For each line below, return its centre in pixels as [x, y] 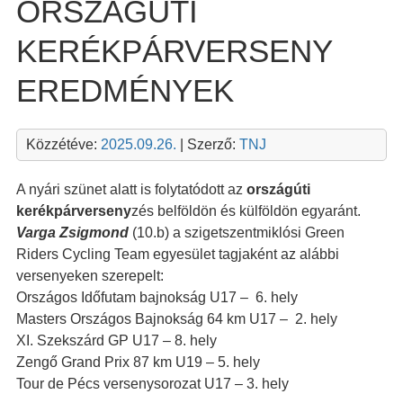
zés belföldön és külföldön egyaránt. [246, 210]
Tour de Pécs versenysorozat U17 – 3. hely [152, 383]
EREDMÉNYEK [125, 90]
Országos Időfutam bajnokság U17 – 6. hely [157, 297]
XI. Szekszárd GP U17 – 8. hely [116, 340]
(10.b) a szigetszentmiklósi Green [238, 232]
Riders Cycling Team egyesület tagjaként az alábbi [177, 254]
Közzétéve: [63, 144]
